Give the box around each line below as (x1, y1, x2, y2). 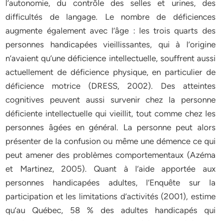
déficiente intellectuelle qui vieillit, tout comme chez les (5, 109, 216, 118)
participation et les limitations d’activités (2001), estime (5, 191, 216, 201)
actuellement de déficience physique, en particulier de (5, 67, 216, 77)
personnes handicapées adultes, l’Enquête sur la (5, 178, 216, 187)
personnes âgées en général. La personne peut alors (5, 122, 216, 132)
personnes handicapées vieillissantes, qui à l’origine (5, 39, 216, 49)
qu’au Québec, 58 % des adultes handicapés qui (5, 205, 216, 215)
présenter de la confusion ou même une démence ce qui (5, 136, 216, 146)
